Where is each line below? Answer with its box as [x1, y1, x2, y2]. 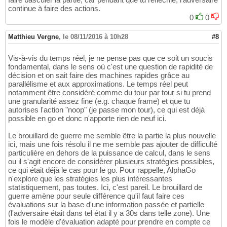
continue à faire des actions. [8, 4, 100, 13]
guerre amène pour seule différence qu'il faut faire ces [8, 192, 184, 201]
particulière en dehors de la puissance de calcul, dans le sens [8, 148, 210, 158]
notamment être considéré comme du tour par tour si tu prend [8, 88, 211, 97]
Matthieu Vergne [8, 33, 59, 41]
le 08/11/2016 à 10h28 [63, 33, 128, 41]
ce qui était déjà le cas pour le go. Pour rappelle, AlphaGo [8, 166, 196, 175]
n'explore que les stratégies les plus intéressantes [8, 174, 172, 183]
